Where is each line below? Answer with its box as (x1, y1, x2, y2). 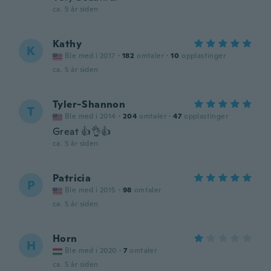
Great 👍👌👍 (53, 125, 111, 138)
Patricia (53, 172, 91, 184)
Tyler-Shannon (53, 98, 126, 111)
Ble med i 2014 (65, 111, 116, 121)
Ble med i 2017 (65, 51, 116, 60)
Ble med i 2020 (65, 246, 117, 255)
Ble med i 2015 (65, 185, 116, 195)
